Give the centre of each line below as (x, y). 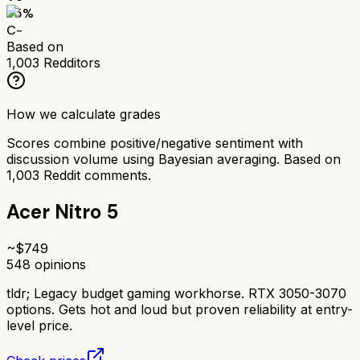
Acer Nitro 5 (62, 211)
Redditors (70, 62)
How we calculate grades (84, 114)
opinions (58, 264)
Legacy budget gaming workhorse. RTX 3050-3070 (190, 293)
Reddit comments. (95, 175)
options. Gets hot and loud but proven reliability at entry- (180, 309)
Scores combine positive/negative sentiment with (155, 143)
